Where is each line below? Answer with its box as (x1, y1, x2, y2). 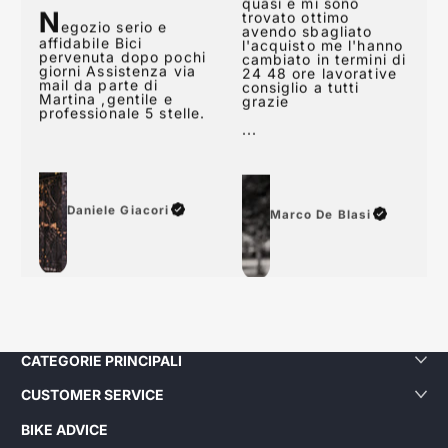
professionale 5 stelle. (38, 79, 206, 97)
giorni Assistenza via (38, 37, 197, 55)
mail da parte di (38, 51, 159, 69)
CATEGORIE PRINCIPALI (21, 351, 182, 369)
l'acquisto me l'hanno (241, 61, 404, 79)
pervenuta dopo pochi (38, 23, 206, 41)
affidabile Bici (38, 9, 143, 27)
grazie (241, 117, 290, 135)
